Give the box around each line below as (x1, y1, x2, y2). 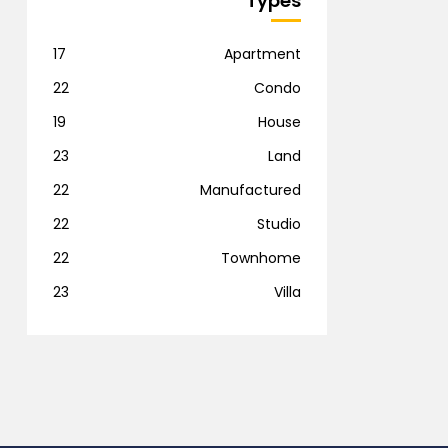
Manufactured (200, 180, 301, 201)
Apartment (224, 44, 301, 65)
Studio (257, 214, 301, 235)
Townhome (221, 248, 301, 269)
